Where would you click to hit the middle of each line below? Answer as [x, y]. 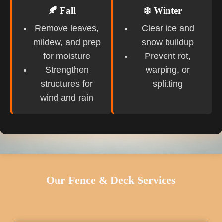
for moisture [67, 56]
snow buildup [168, 42]
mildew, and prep [67, 42]
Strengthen [67, 70]
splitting [168, 84]
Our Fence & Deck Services [111, 180]
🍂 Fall [62, 11]
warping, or [168, 70]
